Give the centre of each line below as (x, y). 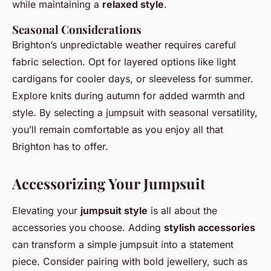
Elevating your (46, 211)
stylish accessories (210, 228)
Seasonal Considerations (77, 30)
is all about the (182, 211)
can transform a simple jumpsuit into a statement (123, 245)
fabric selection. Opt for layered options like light (124, 62)
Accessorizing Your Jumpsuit (109, 184)
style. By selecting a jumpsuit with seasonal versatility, (135, 113)
